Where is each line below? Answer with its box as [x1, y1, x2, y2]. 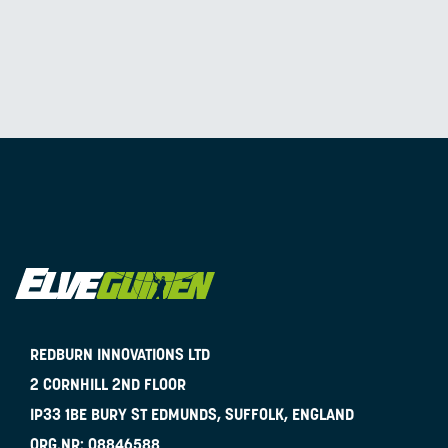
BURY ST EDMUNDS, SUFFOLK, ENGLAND [91, 403, 354, 424]
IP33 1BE [30, 403, 87, 424]
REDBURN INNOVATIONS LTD [30, 343, 210, 364]
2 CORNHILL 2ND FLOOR [30, 373, 186, 394]
